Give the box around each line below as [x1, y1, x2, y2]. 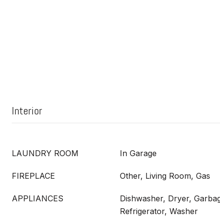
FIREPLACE [12, 171, 55, 181]
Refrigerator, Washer [120, 206, 198, 216]
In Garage [120, 148, 157, 158]
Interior [12, 104, 42, 117]
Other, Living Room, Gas [120, 171, 210, 181]
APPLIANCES [12, 193, 63, 203]
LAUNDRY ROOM [12, 148, 79, 158]
